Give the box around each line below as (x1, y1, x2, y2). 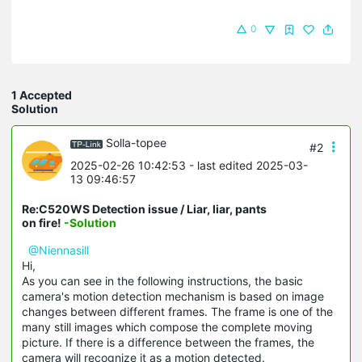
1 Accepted (11, 87, 72, 102)
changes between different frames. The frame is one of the (22, 304, 333, 318)
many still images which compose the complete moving (22, 319, 313, 334)
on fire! (22, 215, 64, 229)
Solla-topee (106, 135, 166, 149)
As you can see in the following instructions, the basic (22, 273, 303, 288)
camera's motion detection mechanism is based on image (22, 288, 324, 303)
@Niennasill (28, 242, 89, 257)
